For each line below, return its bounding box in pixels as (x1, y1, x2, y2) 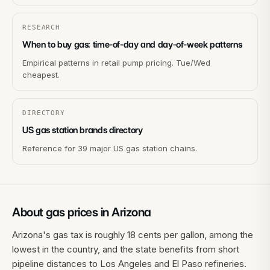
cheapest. (22, 70, 60, 80)
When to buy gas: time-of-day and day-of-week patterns (22, 39, 242, 50)
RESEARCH (22, 24, 61, 31)
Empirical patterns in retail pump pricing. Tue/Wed (22, 58, 210, 67)
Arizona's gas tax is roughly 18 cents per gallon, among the (12, 229, 253, 240)
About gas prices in (12, 205, 111, 219)
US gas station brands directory (22, 125, 143, 136)
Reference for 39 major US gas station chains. (22, 143, 197, 153)
